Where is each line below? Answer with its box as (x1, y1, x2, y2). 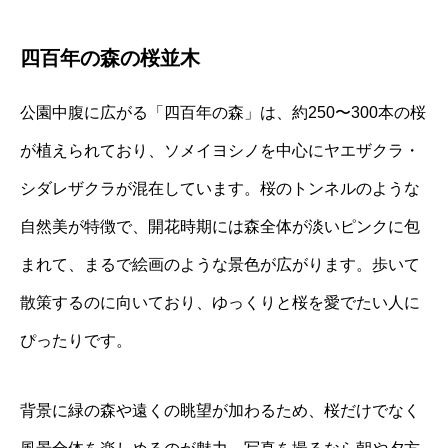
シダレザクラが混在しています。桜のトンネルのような (20, 179, 420, 197)
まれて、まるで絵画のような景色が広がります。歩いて (20, 255, 420, 273)
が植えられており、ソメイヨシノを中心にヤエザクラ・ (20, 141, 420, 159)
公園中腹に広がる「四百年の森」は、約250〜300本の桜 (20, 103, 426, 121)
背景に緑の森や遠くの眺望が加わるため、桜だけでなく (20, 401, 420, 419)
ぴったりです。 (20, 331, 132, 349)
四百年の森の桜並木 (20, 46, 200, 69)
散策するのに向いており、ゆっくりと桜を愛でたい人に (20, 293, 420, 311)
